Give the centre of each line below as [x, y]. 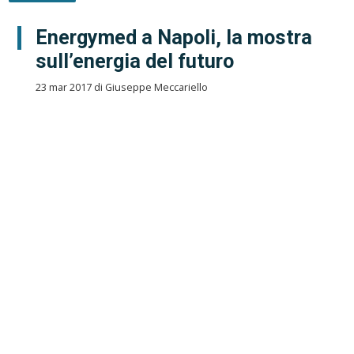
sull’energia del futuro [134, 61]
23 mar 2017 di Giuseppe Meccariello [121, 87]
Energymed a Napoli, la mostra [173, 37]
